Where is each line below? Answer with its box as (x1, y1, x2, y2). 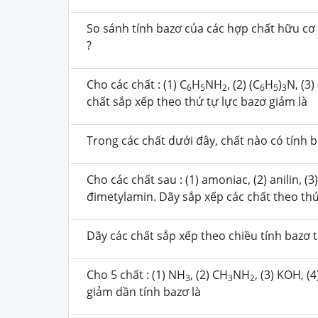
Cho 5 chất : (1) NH (87, 266, 185, 283)
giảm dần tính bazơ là (87, 283, 201, 300)
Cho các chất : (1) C (87, 76, 187, 92)
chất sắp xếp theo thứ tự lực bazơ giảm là (87, 93, 307, 109)
